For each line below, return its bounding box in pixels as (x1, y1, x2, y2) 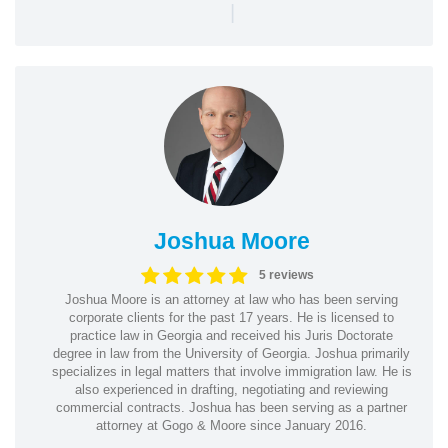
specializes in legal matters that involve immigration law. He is (51, 363, 412, 379)
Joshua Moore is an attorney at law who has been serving (65, 291, 398, 307)
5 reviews (258, 268, 314, 282)
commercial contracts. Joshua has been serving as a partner (56, 399, 407, 415)
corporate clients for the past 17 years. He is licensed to (69, 309, 394, 325)
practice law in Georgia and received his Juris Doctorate (70, 327, 393, 343)
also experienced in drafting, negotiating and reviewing (75, 381, 388, 397)
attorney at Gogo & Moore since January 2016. (96, 417, 367, 433)
